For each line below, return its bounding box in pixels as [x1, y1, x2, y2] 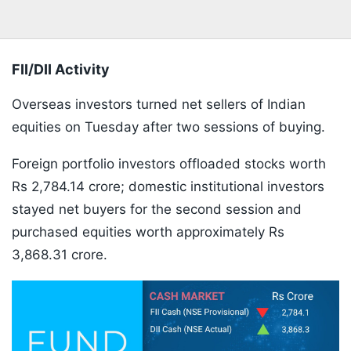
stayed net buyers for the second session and [12, 201, 302, 218]
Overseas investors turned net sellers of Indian [12, 96, 306, 113]
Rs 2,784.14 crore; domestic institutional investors [12, 179, 324, 195]
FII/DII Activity [12, 61, 110, 78]
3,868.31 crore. [12, 247, 107, 263]
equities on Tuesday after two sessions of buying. [12, 119, 325, 136]
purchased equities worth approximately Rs [12, 224, 284, 241]
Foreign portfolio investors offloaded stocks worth [12, 156, 326, 172]
